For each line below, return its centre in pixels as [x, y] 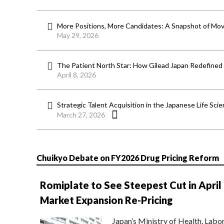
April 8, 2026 [76, 75]
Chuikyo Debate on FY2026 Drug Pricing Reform [127, 157]
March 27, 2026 [81, 115]
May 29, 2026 [78, 35]
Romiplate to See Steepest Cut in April [130, 185]
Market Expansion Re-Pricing [106, 200]
